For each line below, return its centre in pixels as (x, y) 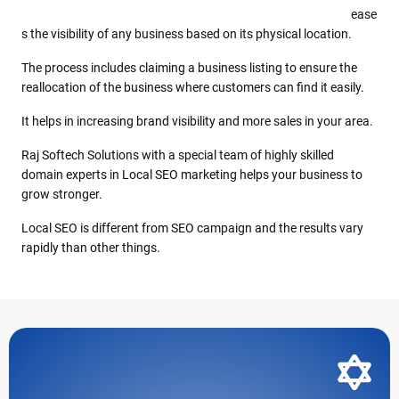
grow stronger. (62, 194)
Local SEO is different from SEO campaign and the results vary (193, 228)
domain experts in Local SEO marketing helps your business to (192, 174)
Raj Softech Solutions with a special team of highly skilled (178, 155)
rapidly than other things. (91, 247)
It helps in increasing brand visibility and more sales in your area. (198, 121)
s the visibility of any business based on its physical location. (187, 33)
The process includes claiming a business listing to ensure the (190, 67)
